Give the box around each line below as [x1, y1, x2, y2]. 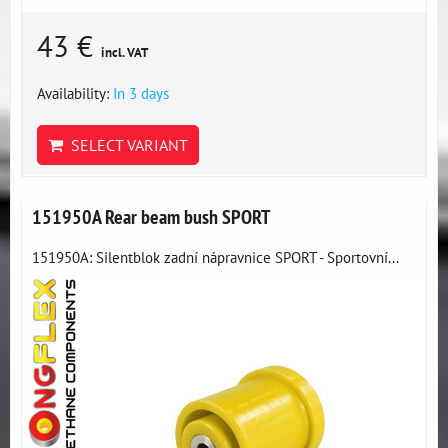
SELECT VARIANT [63, 135, 188, 155]
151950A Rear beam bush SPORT [32, 204, 270, 229]
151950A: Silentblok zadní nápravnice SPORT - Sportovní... [32, 247, 399, 267]
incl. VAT [101, 44, 148, 61]
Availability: [37, 83, 113, 103]
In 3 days [113, 83, 169, 103]
